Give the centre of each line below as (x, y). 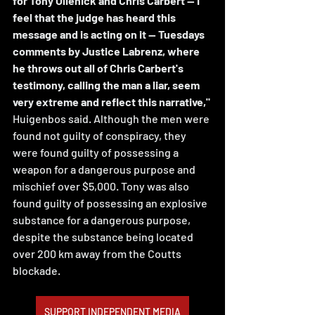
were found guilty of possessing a (97, 152)
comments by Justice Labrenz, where (107, 51)
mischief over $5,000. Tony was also (102, 186)
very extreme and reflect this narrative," (112, 101)
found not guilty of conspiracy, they (101, 135)
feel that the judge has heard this (95, 17)
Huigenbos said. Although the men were (112, 118)
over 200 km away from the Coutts (98, 253)
